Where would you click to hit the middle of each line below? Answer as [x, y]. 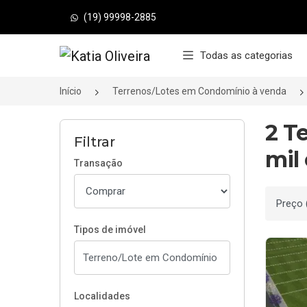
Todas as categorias [246, 56]
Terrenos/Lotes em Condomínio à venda [199, 91]
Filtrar [95, 142]
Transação [98, 163]
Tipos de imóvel [110, 230]
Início [71, 91]
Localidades [102, 296]
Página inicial [99, 55]
